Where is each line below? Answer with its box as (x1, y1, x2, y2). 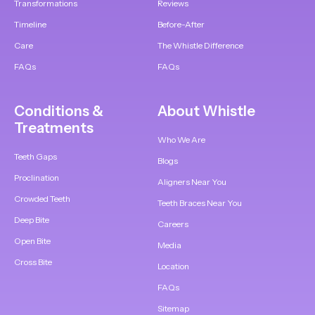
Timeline (14, 19, 46, 30)
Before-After (157, 19, 205, 30)
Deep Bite (14, 214, 49, 226)
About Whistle (157, 103, 255, 120)
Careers (157, 219, 188, 230)
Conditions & (14, 103, 103, 120)
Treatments (14, 120, 94, 137)
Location (157, 261, 189, 272)
